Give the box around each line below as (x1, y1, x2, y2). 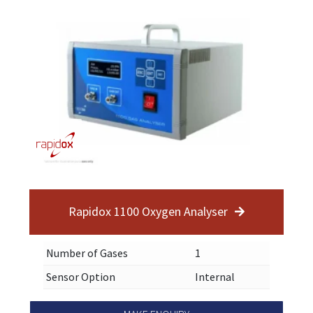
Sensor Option (46, 269, 115, 284)
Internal (195, 269, 235, 284)
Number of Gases (46, 245, 128, 260)
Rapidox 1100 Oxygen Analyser (68, 203, 228, 220)
